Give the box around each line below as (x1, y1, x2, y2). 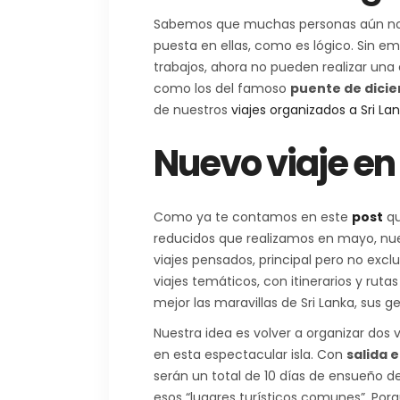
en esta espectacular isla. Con (154, 345, 346, 363)
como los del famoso (154, 79, 290, 97)
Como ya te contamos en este (154, 207, 352, 226)
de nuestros (154, 100, 231, 119)
